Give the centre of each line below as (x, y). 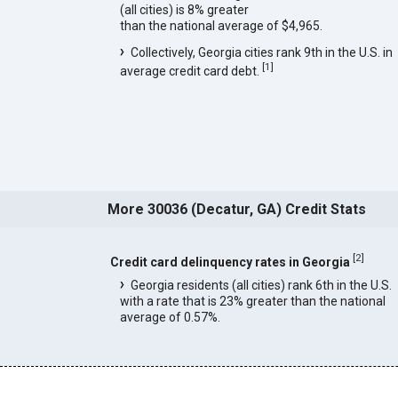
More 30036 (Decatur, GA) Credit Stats (236, 210)
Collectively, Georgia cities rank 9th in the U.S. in (261, 53)
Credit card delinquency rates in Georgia (230, 262)
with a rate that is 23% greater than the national (252, 301)
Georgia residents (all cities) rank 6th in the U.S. (261, 285)
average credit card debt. (191, 71)
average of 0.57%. (170, 317)
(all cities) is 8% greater (184, 10)
